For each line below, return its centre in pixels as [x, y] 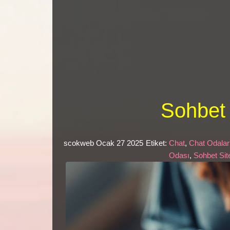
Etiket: [158, 143]
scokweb [80, 143]
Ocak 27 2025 [121, 143]
